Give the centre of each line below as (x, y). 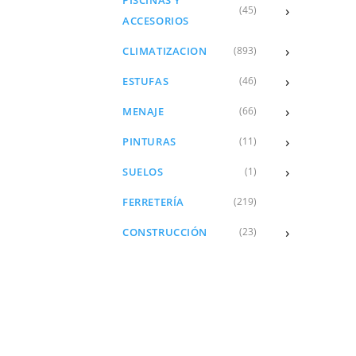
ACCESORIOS (156, 20)
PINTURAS (149, 141)
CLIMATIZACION (165, 50)
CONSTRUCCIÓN (165, 232)
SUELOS (143, 171)
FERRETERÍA (153, 201)
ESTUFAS (146, 81)
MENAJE (143, 111)
